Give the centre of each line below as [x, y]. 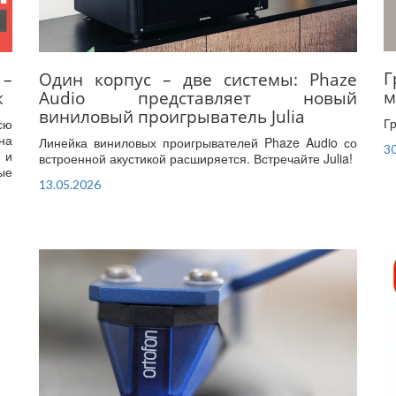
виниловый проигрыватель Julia [172, 116]
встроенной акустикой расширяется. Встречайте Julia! [196, 158]
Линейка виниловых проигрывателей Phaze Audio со [198, 142]
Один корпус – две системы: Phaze [198, 79]
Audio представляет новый [198, 97]
